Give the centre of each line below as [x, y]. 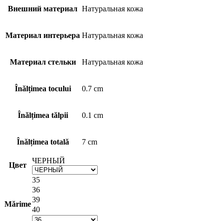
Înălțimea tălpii [43, 115]
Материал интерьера [43, 35]
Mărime [18, 204]
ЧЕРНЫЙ [49, 160]
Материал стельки [43, 62]
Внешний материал [43, 8]
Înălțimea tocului [43, 88]
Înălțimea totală [43, 142]
